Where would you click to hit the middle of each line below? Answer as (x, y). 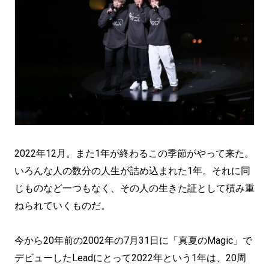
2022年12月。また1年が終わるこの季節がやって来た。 (134, 153)
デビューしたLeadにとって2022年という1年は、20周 (130, 258)
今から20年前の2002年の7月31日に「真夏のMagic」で (133, 240)
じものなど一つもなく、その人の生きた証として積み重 (134, 188)
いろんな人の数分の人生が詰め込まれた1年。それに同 (132, 171)
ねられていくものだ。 (62, 206)
